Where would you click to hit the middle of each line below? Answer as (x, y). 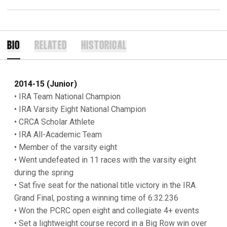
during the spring (44, 172)
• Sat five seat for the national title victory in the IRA (105, 185)
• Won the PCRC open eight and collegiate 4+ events (108, 210)
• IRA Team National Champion (67, 96)
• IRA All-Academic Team (58, 134)
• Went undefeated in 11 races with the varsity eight (105, 160)
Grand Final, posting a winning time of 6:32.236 (97, 198)
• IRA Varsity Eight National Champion (80, 109)
